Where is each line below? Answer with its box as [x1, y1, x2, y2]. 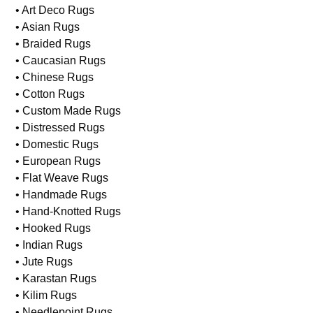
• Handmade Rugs [15, 189, 108, 201]
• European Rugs [15, 155, 101, 168]
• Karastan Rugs [15, 272, 97, 285]
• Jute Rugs [15, 256, 73, 268]
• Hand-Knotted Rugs [15, 205, 122, 218]
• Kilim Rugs [15, 289, 78, 302]
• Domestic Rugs [15, 138, 99, 151]
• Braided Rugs [15, 38, 92, 50]
